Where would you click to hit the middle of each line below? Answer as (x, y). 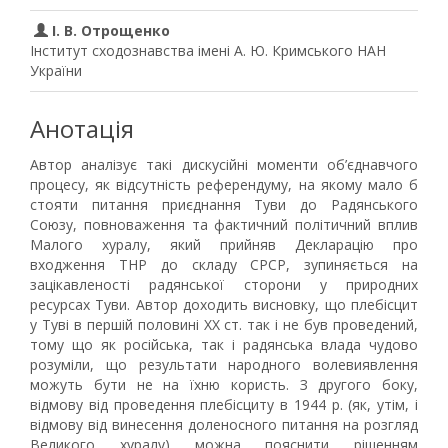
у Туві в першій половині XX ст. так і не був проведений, (224, 324)
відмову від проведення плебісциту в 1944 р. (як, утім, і (224, 404)
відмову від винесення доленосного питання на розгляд (224, 424)
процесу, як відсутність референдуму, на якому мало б (224, 184)
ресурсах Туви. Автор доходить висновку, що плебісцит (224, 304)
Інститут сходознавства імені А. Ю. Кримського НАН (208, 50)
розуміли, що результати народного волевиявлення (224, 364)
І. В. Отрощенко (109, 30)
